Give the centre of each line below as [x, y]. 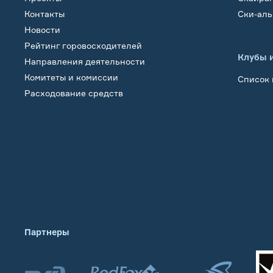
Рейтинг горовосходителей [83, 46]
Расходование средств [74, 93]
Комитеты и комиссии [71, 77]
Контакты [44, 14]
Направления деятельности [85, 62]
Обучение [45, 109]
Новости [42, 30]
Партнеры [47, 232]
